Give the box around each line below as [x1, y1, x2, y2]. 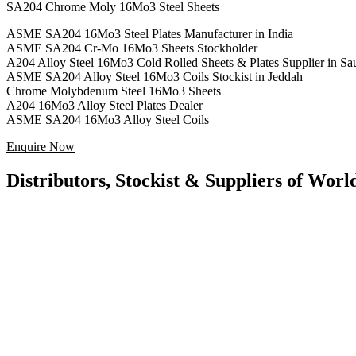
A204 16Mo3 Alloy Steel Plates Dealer [6, 99, 203, 113]
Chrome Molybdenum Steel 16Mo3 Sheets [6, 84, 221, 99]
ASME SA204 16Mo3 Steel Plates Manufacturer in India [6, 27, 293, 41]
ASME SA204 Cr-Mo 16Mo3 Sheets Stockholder [6, 41, 257, 56]
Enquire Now [6, 140, 75, 154]
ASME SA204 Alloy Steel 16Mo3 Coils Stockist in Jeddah [6, 70, 303, 84]
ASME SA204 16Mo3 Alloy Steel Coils [6, 113, 209, 127]
